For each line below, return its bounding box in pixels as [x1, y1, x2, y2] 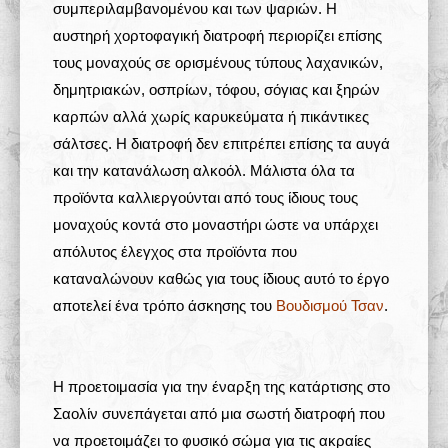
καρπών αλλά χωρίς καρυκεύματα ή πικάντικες [53, 108, 369, 125]
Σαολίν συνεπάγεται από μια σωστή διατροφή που [53, 405, 385, 422]
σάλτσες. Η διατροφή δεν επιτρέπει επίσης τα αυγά [53, 135, 390, 152]
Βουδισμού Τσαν [276, 297, 384, 314]
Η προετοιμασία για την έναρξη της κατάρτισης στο [53, 378, 390, 395]
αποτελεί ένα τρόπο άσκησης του [53, 297, 276, 314]
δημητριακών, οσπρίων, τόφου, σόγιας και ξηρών [53, 81, 380, 98]
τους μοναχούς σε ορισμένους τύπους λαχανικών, [53, 54, 383, 71]
